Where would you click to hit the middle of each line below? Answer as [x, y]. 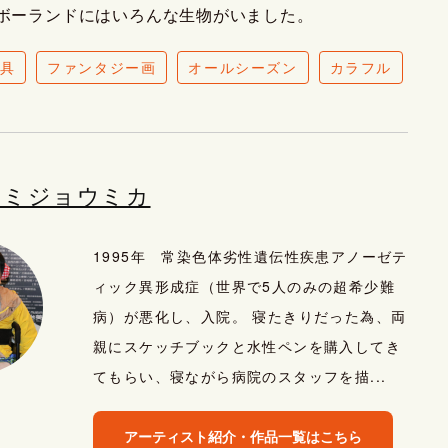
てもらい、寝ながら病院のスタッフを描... [240, 376]
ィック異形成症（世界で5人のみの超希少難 [244, 286]
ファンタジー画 [102, 67]
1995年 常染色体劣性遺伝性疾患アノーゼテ [250, 256]
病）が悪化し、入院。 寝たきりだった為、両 [250, 316]
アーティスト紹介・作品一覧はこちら [243, 436]
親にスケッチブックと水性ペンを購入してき [247, 346]
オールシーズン [243, 67]
